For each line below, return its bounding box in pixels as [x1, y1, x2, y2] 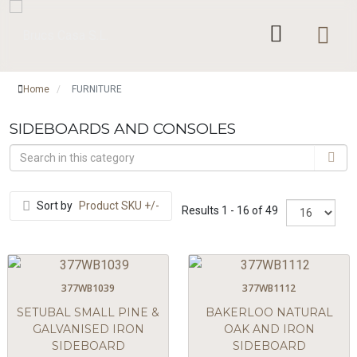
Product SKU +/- [79, 199, 159, 213]
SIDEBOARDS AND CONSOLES [10, 120, 236, 139]
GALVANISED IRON [32, 322, 144, 337]
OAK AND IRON [223, 322, 315, 337]
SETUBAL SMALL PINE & [17, 305, 159, 320]
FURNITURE [72, 84, 122, 95]
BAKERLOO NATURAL [205, 305, 333, 320]
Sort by [37, 199, 73, 213]
